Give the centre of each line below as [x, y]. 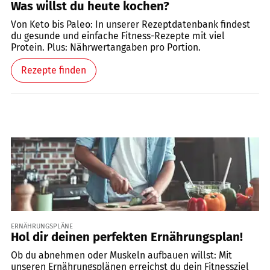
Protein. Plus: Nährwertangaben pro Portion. [106, 47]
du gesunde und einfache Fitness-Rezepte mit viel [118, 36]
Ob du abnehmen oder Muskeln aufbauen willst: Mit [121, 255]
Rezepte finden [53, 71]
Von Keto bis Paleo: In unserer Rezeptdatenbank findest [130, 24]
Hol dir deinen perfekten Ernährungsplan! [127, 237]
